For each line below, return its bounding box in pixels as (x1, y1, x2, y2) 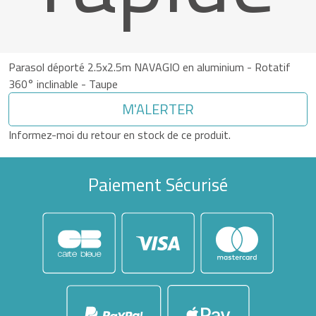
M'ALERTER (122, 98, 194, 121)
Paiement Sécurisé (88, 171, 228, 199)
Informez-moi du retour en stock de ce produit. (8, 126, 231, 144)
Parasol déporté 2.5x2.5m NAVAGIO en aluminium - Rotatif (8, 59, 291, 76)
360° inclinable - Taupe (8, 75, 118, 93)
